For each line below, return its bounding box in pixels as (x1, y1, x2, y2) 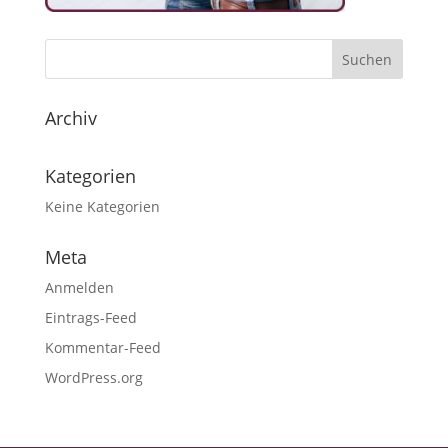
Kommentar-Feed (44, 338, 161, 358)
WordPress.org (44, 368, 143, 388)
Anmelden (44, 278, 114, 298)
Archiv (44, 106, 97, 131)
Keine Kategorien (44, 197, 160, 217)
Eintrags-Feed (44, 308, 137, 328)
